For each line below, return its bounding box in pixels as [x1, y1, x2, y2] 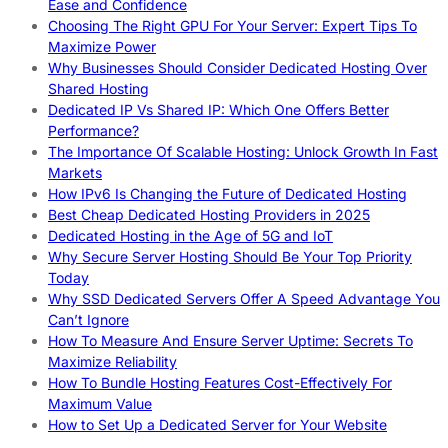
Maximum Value [48, 394, 152, 412]
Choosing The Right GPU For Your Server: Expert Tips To [48, 16, 417, 34]
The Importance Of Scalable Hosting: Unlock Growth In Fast [48, 142, 438, 160]
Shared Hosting [48, 79, 149, 97]
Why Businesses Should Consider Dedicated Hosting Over [48, 58, 427, 76]
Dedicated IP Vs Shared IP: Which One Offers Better [48, 100, 389, 118]
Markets [48, 163, 102, 181]
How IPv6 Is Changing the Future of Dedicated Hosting [48, 184, 407, 202]
